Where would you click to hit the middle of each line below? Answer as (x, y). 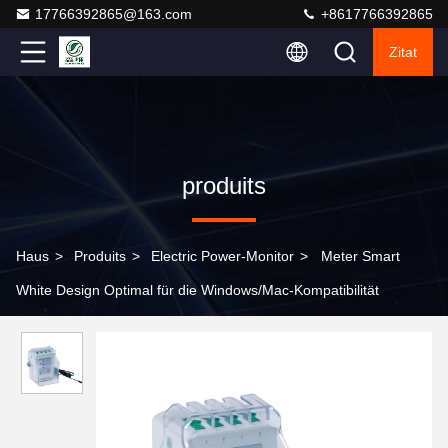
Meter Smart (360, 256)
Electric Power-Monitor (222, 256)
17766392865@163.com (113, 14)
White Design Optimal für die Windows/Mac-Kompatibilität (197, 290)
